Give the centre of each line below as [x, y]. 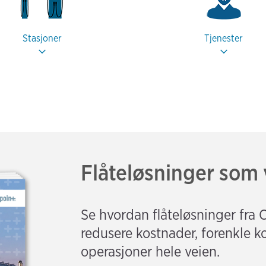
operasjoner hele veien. [151, 251]
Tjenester [224, 38]
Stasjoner [42, 38]
